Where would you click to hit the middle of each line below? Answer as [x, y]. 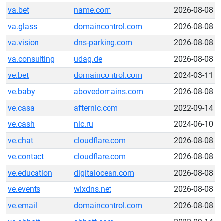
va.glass [22, 26]
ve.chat [20, 140]
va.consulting [31, 59]
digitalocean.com [104, 173]
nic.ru [84, 124]
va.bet [18, 10]
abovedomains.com [109, 92]
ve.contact [26, 157]
